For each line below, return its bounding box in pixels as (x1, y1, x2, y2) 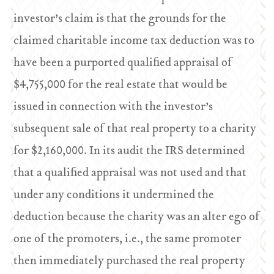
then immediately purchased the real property (13, 252, 246, 271)
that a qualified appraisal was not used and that (13, 164, 247, 183)
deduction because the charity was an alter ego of (13, 208, 261, 227)
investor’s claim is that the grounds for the (13, 10, 227, 29)
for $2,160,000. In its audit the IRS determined (13, 142, 245, 161)
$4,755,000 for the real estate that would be (13, 76, 228, 95)
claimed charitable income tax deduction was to (13, 32, 255, 51)
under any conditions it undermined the (13, 186, 215, 205)
